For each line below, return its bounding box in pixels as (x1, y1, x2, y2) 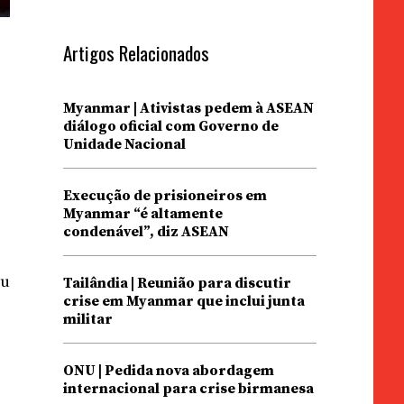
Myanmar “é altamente (62, 205, 223, 223)
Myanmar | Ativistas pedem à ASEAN (62, 99, 314, 117)
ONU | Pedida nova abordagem (62, 362, 274, 380)
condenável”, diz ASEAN (62, 223, 229, 241)
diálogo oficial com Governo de (62, 117, 279, 135)
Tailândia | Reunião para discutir (62, 274, 291, 292)
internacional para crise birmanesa (62, 380, 314, 398)
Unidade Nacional (62, 135, 186, 153)
